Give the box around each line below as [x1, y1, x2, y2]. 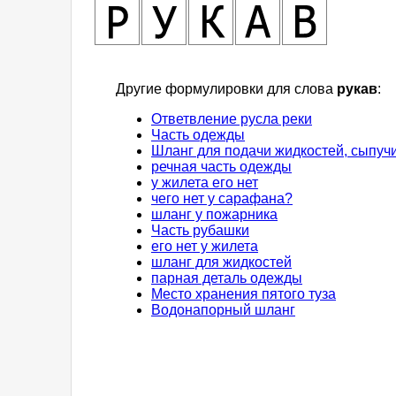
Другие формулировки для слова [116, 81, 337, 97]
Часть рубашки [151, 223, 249, 239]
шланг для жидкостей [151, 255, 292, 270]
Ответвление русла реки [151, 111, 312, 127]
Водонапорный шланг [151, 302, 295, 318]
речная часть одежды [151, 159, 292, 175]
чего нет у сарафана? [151, 191, 293, 207]
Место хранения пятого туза [151, 286, 336, 302]
